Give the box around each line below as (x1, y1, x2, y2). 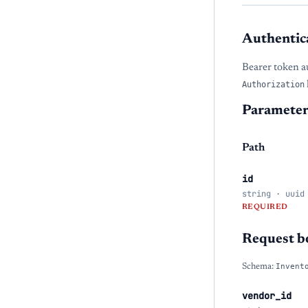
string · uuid (242, 188, 305, 199)
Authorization (242, 80, 305, 89)
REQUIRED (242, 203, 288, 211)
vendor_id (242, 289, 291, 302)
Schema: (242, 262, 276, 271)
